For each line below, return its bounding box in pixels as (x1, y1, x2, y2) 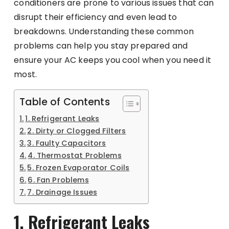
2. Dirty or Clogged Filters (27, 125, 126, 136)
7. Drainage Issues (27, 187, 98, 197)
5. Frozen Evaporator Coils (27, 162, 130, 173)
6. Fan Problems (28, 174, 89, 185)
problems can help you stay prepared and (14, 39, 188, 52)
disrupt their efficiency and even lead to (14, 11, 177, 23)
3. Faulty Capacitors (27, 138, 106, 148)
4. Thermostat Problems (28, 150, 122, 161)
